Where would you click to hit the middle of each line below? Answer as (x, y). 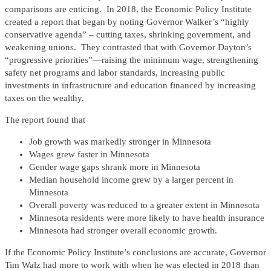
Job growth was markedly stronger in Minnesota (120, 142)
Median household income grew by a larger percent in (131, 180)
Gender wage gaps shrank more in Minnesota (115, 167)
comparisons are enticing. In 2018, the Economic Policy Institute (128, 9)
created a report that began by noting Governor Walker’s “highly (127, 22)
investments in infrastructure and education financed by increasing (130, 86)
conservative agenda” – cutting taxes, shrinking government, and (128, 35)
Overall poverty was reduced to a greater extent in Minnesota (144, 205)
